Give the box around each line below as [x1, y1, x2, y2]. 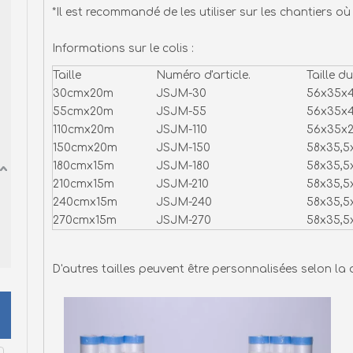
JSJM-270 [156, 214, 211, 226]
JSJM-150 [156, 142, 210, 154]
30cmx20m [53, 87, 113, 99]
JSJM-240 [156, 196, 212, 208]
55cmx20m [53, 106, 113, 117]
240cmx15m [53, 196, 117, 208]
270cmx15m [53, 214, 117, 226]
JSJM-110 [156, 124, 207, 136]
